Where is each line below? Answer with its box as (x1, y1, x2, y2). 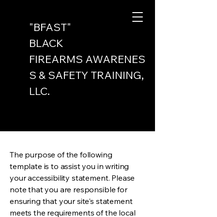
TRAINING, (91, 68, 144, 82)
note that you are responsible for (10, 185, 127, 194)
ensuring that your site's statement (10, 196, 133, 206)
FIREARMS (29, 52, 85, 66)
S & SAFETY (29, 68, 91, 82)
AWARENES (85, 52, 145, 66)
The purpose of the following (10, 150, 112, 159)
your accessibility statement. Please (10, 173, 135, 183)
